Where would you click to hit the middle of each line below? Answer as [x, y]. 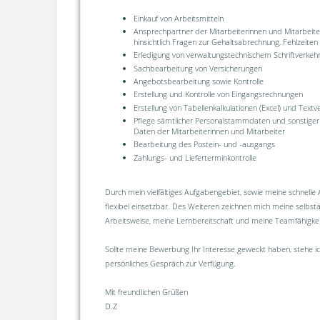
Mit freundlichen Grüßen [146, 291]
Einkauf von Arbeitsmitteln [178, 18]
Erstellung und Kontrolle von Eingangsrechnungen [218, 94]
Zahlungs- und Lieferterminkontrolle [195, 157]
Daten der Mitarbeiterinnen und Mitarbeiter [209, 131]
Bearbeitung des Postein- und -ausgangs [204, 144]
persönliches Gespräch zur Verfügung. [170, 263]
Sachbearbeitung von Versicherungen [197, 68]
